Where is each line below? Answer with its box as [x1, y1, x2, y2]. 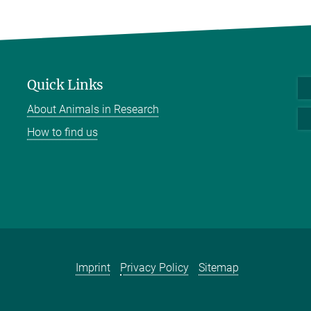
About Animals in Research [27, 103, 159, 116]
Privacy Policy [120, 260, 190, 274]
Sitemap [199, 260, 239, 274]
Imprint [76, 260, 111, 274]
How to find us [27, 126, 98, 139]
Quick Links [27, 76, 103, 93]
